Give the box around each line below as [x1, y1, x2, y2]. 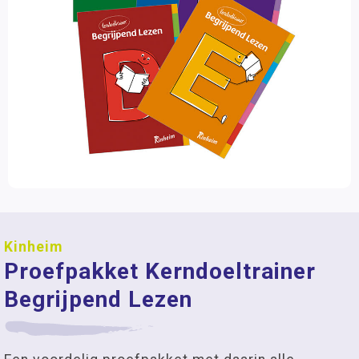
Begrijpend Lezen [4, 286, 192, 313]
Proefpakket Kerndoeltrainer [4, 258, 316, 284]
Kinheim [4, 239, 63, 255]
